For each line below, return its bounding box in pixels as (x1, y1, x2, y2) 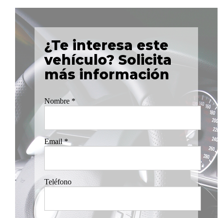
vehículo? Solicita (44, 52, 172, 69)
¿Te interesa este (44, 37, 169, 54)
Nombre (44, 97, 72, 106)
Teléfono (44, 178, 72, 186)
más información (44, 66, 170, 83)
